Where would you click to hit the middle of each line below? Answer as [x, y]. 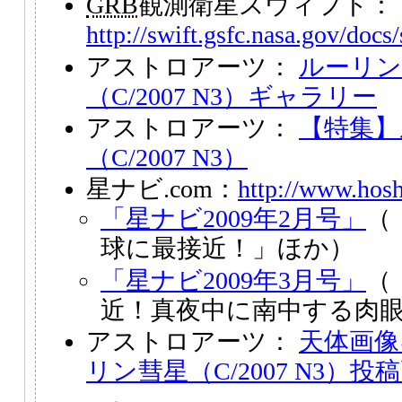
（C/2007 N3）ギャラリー [232, 96]
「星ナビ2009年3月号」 [233, 280]
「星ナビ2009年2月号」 [233, 219]
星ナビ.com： [162, 189]
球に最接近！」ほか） [227, 249]
